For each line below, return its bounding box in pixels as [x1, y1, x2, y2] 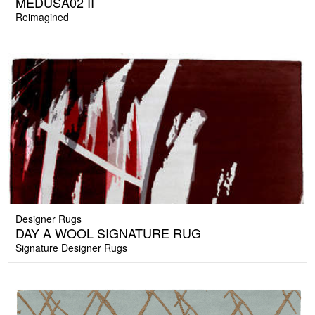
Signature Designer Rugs [15, 240, 127, 255]
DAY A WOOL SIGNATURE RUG [15, 224, 201, 243]
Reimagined [15, 10, 69, 25]
